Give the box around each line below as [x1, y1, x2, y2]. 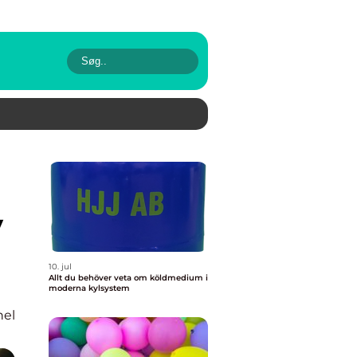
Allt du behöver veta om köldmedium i [49, 273, 208, 283]
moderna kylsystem [49, 283, 130, 293]
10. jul [49, 261, 72, 272]
